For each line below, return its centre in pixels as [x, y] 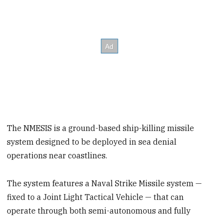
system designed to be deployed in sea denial [92, 142]
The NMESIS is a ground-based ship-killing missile [101, 128]
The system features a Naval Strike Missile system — [105, 183]
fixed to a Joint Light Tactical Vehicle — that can [96, 197]
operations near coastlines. [57, 156]
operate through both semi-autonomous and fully [99, 210]
